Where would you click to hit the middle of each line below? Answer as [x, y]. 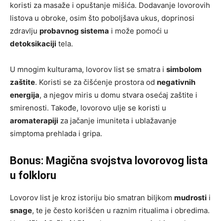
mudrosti [190, 198]
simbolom [184, 70]
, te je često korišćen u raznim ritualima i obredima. [121, 211]
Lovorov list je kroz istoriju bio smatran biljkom [92, 198]
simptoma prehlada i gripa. [56, 134]
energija [25, 95]
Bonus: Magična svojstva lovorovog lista [109, 161]
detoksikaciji [33, 44]
